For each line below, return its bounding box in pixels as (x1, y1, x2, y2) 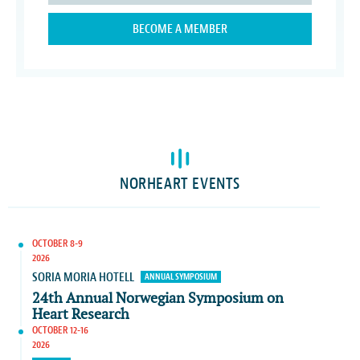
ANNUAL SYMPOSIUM (145, 271, 217, 282)
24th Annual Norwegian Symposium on (32, 290, 284, 307)
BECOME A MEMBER (133, 21, 227, 37)
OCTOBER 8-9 (32, 236, 83, 250)
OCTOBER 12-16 (32, 323, 88, 337)
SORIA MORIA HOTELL (32, 269, 134, 285)
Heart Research (32, 306, 129, 323)
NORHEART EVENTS (120, 174, 240, 194)
